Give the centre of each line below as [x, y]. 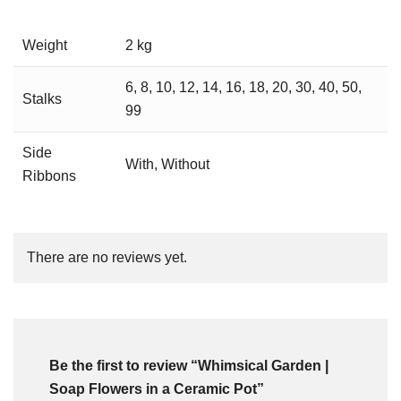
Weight [45, 46]
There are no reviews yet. [107, 258]
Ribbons [49, 176]
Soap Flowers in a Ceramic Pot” [157, 389]
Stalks [42, 99]
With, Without [167, 165]
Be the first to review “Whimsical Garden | [189, 366]
